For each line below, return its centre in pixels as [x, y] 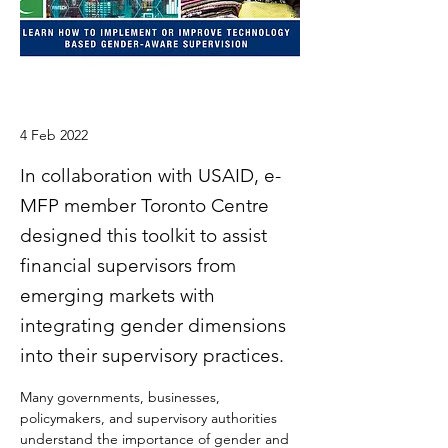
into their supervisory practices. [152, 355]
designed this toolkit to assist [143, 235]
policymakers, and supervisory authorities [150, 418]
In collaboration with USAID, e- [150, 175]
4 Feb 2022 [54, 135]
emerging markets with [117, 295]
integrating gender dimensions [153, 325]
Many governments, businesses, [122, 397]
